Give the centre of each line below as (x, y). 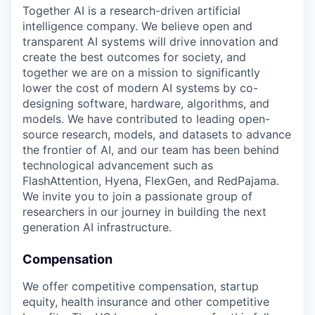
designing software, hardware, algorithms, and (146, 103)
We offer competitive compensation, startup (141, 286)
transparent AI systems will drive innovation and (150, 41)
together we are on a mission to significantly (141, 72)
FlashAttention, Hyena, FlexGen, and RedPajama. (151, 180)
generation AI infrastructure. (97, 227)
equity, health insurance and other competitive (146, 301)
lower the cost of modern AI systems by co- (140, 88)
